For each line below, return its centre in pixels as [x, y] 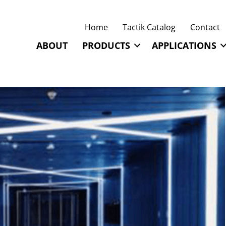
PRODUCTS [106, 45]
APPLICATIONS [184, 45]
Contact [205, 27]
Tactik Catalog [149, 27]
